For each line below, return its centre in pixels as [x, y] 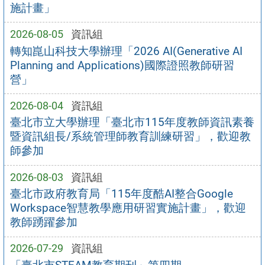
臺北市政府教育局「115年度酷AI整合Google [121, 194]
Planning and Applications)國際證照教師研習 [122, 65]
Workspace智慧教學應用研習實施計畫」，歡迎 [128, 208]
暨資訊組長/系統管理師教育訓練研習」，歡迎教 [130, 137]
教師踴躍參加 [43, 222]
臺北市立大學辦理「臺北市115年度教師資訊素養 [132, 122]
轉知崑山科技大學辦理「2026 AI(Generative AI [126, 51]
